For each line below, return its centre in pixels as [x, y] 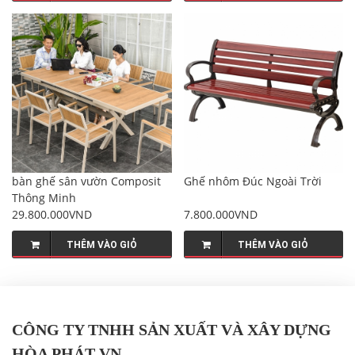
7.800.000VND [220, 215]
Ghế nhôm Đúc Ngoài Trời [252, 181]
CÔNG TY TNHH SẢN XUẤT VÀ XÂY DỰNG [172, 330]
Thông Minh [44, 198]
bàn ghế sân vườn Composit [86, 181]
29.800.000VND [52, 215]
